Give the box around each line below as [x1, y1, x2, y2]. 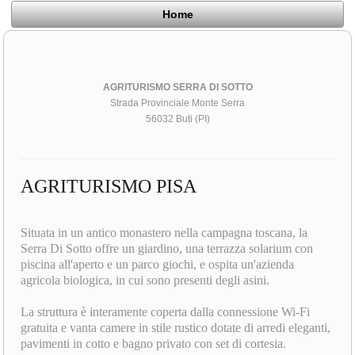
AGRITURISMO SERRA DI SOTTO [102, 81, 253, 93]
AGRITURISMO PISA [21, 175, 197, 197]
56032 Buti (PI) [145, 113, 210, 124]
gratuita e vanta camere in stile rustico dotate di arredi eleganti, [21, 320, 331, 334]
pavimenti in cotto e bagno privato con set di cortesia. [21, 336, 290, 350]
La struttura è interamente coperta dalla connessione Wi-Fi [21, 304, 311, 319]
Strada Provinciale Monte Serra [110, 97, 245, 109]
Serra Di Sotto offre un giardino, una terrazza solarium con [21, 241, 314, 255]
